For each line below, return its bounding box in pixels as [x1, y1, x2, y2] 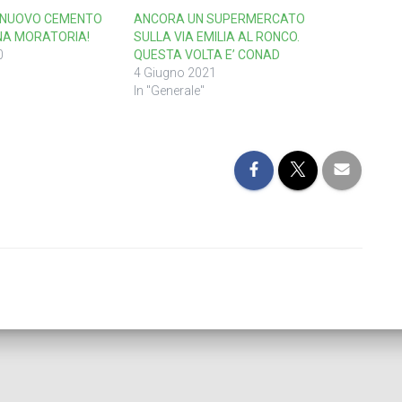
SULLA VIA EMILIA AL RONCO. [134, 30, 300, 44]
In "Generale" [134, 83, 205, 98]
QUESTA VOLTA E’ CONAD [134, 48, 280, 62]
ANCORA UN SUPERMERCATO [134, 12, 305, 26]
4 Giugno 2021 [134, 66, 216, 80]
